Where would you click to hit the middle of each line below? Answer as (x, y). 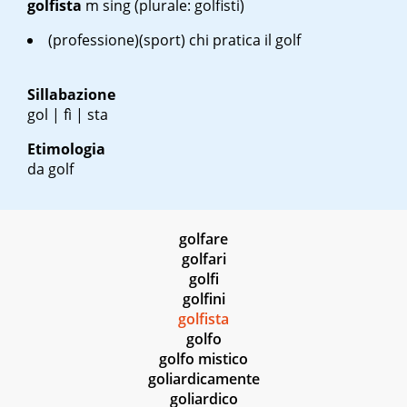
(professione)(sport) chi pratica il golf (174, 40)
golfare (203, 239)
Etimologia (66, 149)
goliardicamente (203, 379)
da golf (50, 169)
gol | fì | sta (68, 115)
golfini (203, 299)
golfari (203, 259)
